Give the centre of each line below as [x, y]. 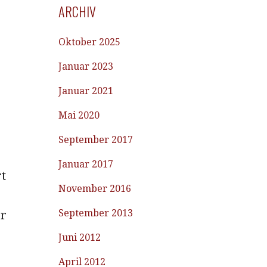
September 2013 [96, 213]
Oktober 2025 [90, 42]
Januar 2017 [86, 164]
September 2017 [96, 140]
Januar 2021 [86, 91]
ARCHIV [77, 11]
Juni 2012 [80, 237]
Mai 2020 [79, 115]
